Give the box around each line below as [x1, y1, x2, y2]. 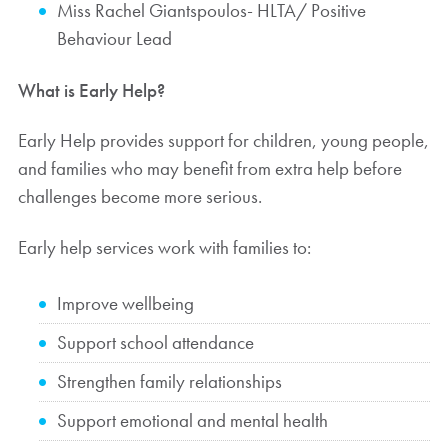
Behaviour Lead [56, 25, 172, 51]
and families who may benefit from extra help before [17, 156, 402, 182]
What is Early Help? [17, 77, 165, 103]
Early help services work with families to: [17, 235, 311, 261]
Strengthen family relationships [56, 368, 282, 394]
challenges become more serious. [17, 184, 262, 210]
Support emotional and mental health [56, 407, 328, 433]
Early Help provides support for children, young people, [17, 128, 429, 154]
